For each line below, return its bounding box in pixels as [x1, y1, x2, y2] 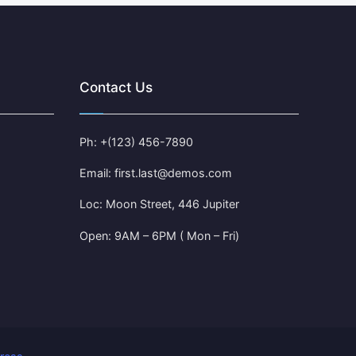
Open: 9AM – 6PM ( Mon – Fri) [79, 228, 239, 242]
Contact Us [79, 79, 153, 96]
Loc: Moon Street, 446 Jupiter [79, 197, 239, 211]
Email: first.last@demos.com [79, 166, 232, 180]
